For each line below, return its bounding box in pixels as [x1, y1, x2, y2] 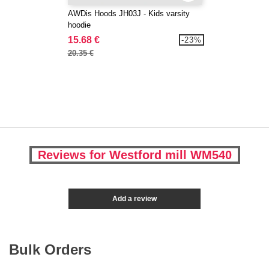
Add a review [112, 195, 157, 204]
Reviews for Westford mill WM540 [37, 148, 232, 162]
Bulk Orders [9, 241, 91, 258]
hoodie [67, 20, 91, 30]
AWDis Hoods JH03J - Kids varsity [67, 9, 190, 19]
